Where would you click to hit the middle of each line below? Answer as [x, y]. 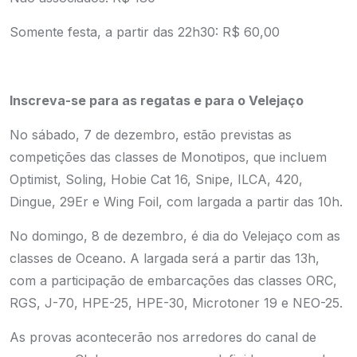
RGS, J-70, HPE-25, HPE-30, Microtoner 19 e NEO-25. [178, 303]
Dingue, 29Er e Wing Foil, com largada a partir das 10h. [176, 202]
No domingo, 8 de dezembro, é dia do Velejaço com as [175, 236]
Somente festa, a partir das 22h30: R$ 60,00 [145, 32]
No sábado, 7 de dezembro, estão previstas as [151, 135]
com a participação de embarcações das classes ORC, [173, 280]
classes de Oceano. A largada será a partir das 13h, [165, 258]
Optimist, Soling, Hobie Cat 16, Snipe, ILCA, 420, [156, 179]
